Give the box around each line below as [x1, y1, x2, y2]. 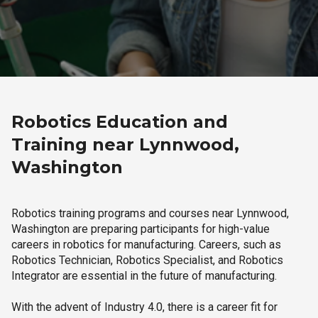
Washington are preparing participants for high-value [11, 222, 270, 236]
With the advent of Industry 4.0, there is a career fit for [11, 300, 278, 314]
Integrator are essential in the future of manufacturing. [11, 269, 277, 283]
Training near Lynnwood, [11, 134, 239, 155]
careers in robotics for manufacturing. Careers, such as [11, 238, 281, 251]
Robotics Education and [11, 111, 228, 132]
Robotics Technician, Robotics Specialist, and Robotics [11, 253, 283, 267]
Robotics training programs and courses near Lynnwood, [11, 207, 289, 220]
